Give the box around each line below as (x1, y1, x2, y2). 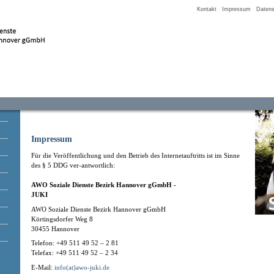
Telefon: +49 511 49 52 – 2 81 (31, 239, 119, 247)
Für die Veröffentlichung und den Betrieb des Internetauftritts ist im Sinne (31, 152, 240, 159)
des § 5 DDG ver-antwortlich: (31, 161, 115, 169)
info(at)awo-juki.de (54, 264, 109, 272)
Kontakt (197, 6, 217, 12)
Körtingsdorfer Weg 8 (31, 215, 93, 223)
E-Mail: (31, 264, 54, 272)
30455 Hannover (31, 224, 80, 232)
